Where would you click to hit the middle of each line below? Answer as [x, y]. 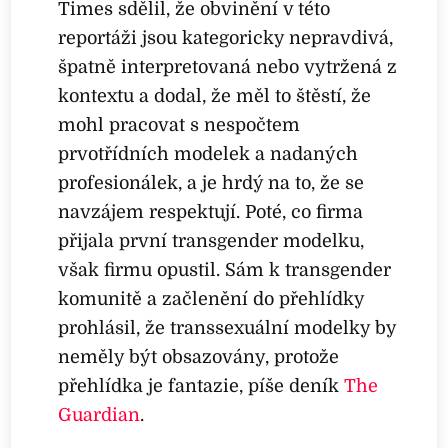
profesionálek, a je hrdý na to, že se [211, 182]
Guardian [99, 414]
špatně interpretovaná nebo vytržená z [228, 66]
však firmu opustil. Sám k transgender [225, 269]
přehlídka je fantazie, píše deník [201, 385]
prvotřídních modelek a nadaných [208, 153]
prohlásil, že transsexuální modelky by [227, 327]
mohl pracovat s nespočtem [179, 124]
